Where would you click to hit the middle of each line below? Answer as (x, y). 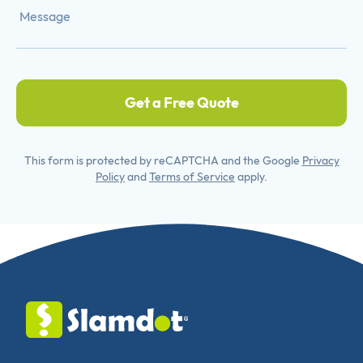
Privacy (320, 160)
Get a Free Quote (181, 102)
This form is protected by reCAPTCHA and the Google (163, 160)
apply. (251, 176)
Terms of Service (192, 176)
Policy (110, 176)
